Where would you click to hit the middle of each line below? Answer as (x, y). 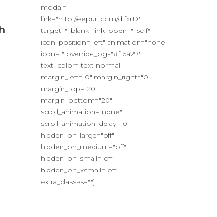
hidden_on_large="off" (77, 135)
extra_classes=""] (68, 181)
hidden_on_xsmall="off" (79, 170)
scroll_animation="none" (81, 112)
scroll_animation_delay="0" (85, 123)
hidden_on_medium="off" (83, 147)
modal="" (56, 7)
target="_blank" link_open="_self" (95, 30)
